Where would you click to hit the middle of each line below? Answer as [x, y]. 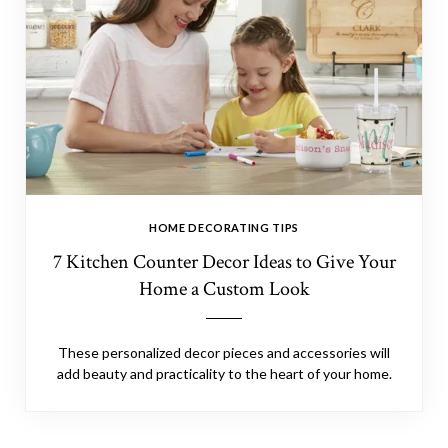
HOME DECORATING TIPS [224, 227]
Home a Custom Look [224, 289]
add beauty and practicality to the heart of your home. [224, 373]
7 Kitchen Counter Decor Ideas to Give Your [224, 262]
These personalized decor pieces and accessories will [224, 352]
